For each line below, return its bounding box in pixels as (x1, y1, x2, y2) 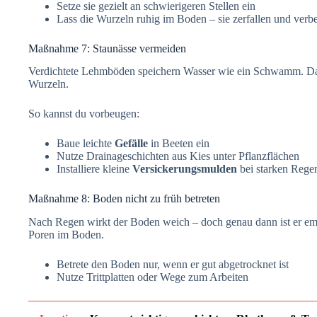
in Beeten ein (148, 137, 209, 150)
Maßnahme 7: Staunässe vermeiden (28, 42, 186, 54)
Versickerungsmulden (132, 163, 237, 175)
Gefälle (115, 137, 148, 150)
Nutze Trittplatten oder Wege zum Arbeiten (57, 271, 248, 284)
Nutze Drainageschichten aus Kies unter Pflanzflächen (57, 150, 299, 163)
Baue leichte (57, 137, 115, 150)
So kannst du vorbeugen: (28, 108, 139, 120)
